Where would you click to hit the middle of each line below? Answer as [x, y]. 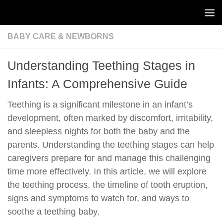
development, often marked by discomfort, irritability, [110, 118]
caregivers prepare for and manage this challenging [109, 158]
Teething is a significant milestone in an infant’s [100, 105]
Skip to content [46, 14]
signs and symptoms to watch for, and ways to [98, 198]
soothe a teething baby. [54, 212]
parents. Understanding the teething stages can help [111, 145]
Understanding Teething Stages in [101, 65]
